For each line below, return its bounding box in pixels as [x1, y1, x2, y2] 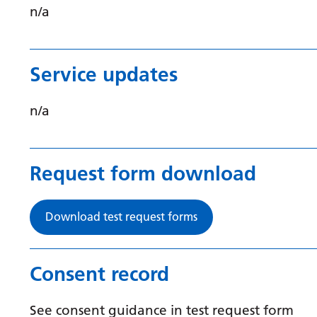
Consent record [30, 262, 169, 286]
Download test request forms [45, 209, 197, 224]
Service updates [30, 62, 178, 86]
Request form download [30, 161, 256, 185]
